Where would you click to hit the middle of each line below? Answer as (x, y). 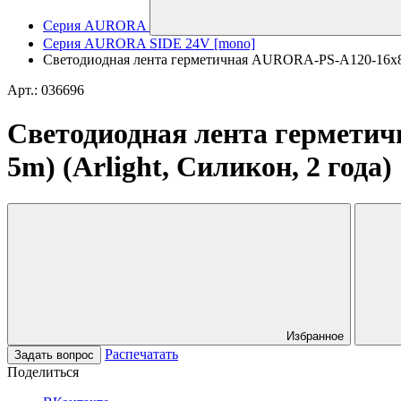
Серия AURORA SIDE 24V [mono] (149, 43)
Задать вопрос (54, 354)
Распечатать (141, 354)
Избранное (315, 336)
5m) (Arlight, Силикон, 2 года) (200, 167)
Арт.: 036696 (46, 90)
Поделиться (43, 371)
